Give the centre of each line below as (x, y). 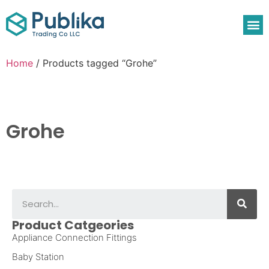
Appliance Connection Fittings (74, 237)
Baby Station (38, 256)
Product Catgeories (73, 225)
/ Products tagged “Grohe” (95, 63)
